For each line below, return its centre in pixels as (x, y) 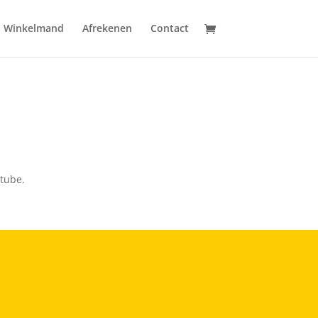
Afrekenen (107, 28)
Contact (169, 28)
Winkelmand (33, 28)
